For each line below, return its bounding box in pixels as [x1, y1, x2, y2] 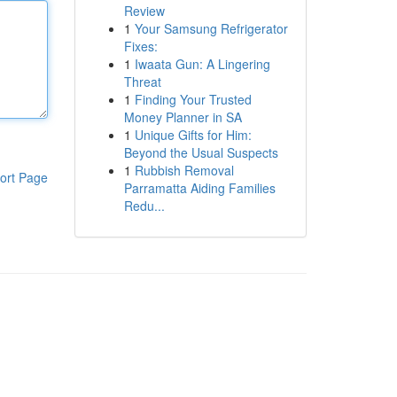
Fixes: [123, 37, 158, 55]
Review [123, 2, 165, 19]
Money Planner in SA [123, 108, 242, 126]
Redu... [123, 197, 165, 214]
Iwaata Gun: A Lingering [134, 55, 270, 73]
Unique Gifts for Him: [134, 126, 252, 144]
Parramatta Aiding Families [123, 179, 276, 197]
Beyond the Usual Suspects [123, 144, 278, 161]
